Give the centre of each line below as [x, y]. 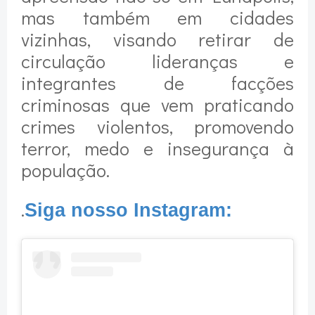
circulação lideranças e [157, 61]
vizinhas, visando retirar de [157, 39]
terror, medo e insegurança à [157, 148]
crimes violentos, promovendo [157, 127]
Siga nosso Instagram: [128, 211]
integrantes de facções [157, 83]
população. [65, 170]
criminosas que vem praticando [157, 105]
